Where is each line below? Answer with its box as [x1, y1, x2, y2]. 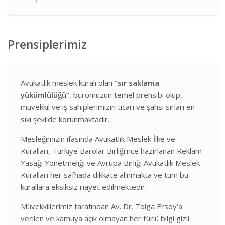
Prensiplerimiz [8, 37, 87, 52]
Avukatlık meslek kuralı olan [21, 78, 115, 88]
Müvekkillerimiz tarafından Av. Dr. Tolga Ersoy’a [21, 201, 182, 211]
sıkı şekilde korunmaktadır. [21, 114, 109, 124]
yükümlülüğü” [21, 90, 69, 100]
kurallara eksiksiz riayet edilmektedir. [21, 182, 147, 192]
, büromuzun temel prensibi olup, [69, 90, 182, 100]
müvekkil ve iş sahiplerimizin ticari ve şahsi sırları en [21, 102, 195, 112]
